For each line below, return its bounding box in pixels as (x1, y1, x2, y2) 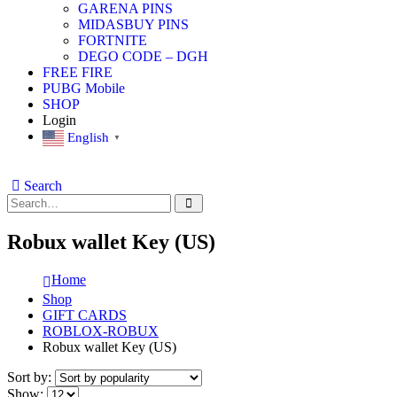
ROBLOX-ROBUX (43, 323, 159, 339)
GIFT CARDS (43, 307, 127, 323)
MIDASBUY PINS (78, 17, 189, 33)
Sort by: (7, 369, 55, 385)
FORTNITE (78, 33, 147, 49)
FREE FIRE (43, 65, 113, 81)
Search (24, 177, 63, 193)
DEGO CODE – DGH (78, 49, 208, 65)
